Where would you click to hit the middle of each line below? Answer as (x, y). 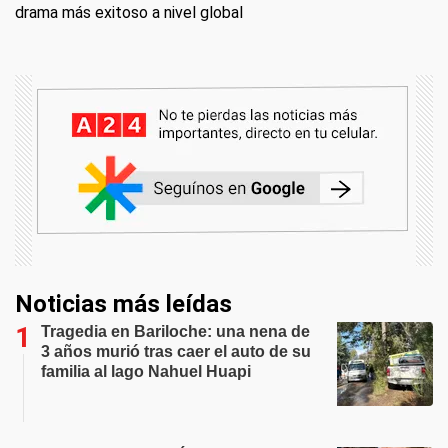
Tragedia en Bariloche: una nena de (175, 332)
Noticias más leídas (123, 304)
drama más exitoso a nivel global (129, 13)
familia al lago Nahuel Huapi (146, 372)
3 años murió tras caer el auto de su (176, 352)
